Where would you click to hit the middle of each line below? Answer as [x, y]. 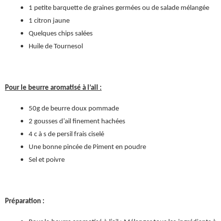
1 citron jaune [49, 21]
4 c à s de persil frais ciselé [66, 134]
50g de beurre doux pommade [74, 109]
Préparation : [25, 202]
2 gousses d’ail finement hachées [77, 122]
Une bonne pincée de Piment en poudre [87, 147]
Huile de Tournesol [56, 47]
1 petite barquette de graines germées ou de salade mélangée [119, 8]
